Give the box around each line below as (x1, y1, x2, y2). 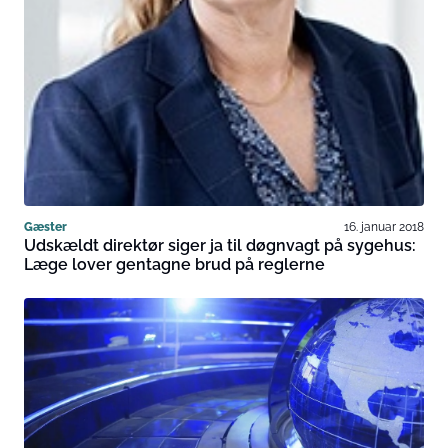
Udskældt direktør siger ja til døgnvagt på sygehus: (24, 236, 416, 256)
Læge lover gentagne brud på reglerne (24, 255, 325, 275)
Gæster (24, 219, 67, 235)
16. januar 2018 (344, 219, 424, 235)
